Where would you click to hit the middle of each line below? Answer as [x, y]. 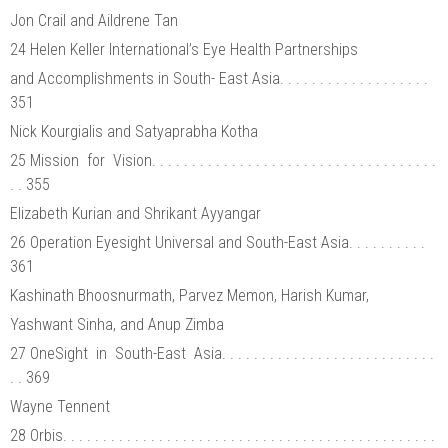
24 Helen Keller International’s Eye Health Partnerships [186, 49]
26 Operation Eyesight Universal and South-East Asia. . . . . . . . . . [217, 242]
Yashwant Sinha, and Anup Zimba [117, 324]
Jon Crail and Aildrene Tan [94, 20]
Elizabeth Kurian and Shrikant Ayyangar [135, 213]
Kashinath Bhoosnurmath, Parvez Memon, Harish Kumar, [191, 295]
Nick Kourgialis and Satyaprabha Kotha [134, 131]
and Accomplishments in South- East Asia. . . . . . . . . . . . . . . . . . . [219, 78]
